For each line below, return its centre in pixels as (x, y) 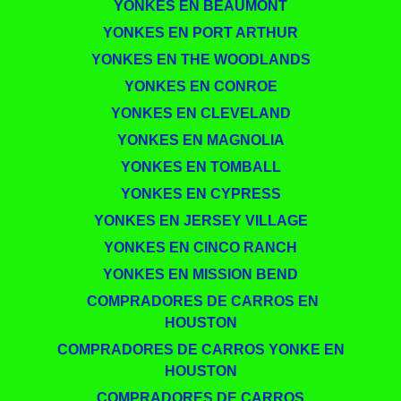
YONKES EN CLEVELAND (200, 113)
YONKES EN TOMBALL (200, 166)
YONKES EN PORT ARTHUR (200, 32)
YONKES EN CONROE (200, 86)
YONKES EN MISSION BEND (200, 274)
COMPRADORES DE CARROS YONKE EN (200, 349)
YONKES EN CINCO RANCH (200, 247)
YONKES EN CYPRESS (200, 193)
